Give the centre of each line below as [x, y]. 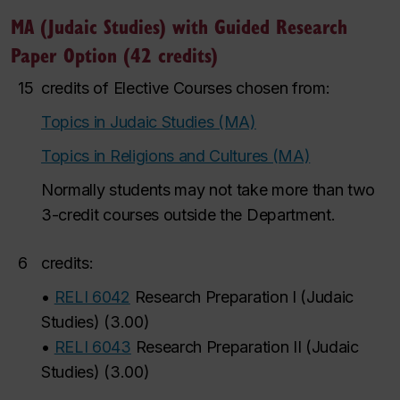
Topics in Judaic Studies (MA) [149, 122]
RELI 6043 [92, 347]
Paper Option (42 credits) [114, 54]
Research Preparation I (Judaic [244, 297]
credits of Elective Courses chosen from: [186, 88]
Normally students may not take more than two [208, 190]
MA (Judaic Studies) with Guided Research [179, 25]
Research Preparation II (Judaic [247, 347]
